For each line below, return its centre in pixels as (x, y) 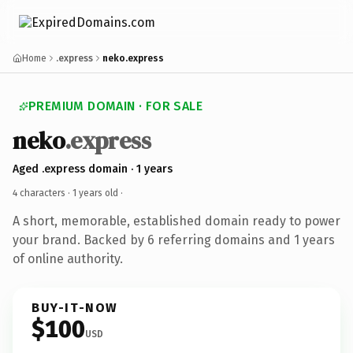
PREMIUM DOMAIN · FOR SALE (115, 106)
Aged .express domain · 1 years (93, 169)
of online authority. (68, 258)
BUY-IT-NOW (75, 307)
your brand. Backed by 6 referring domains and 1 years (174, 240)
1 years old (95, 193)
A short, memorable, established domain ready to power (176, 221)
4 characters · (43, 193)
